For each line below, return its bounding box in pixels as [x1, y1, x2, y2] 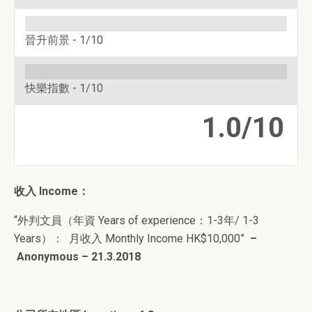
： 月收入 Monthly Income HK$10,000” [52, 232, 244, 245]
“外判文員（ [14, 214, 73, 227]
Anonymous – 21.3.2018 [14, 250, 141, 263]
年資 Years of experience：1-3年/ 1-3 [73, 214, 259, 227]
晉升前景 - [25, 33, 79, 47]
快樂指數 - [25, 81, 79, 95]
